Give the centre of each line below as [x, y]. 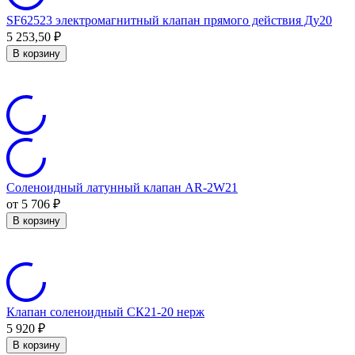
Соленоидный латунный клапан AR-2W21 [122, 187]
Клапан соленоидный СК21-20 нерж [105, 311]
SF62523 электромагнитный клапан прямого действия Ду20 [169, 20]
